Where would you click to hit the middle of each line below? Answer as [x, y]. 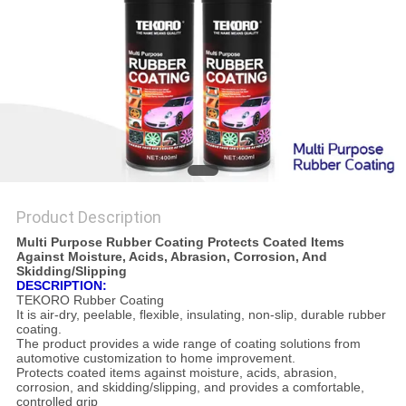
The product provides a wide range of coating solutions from [188, 344]
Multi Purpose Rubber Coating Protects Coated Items [180, 242]
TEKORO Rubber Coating [90, 300]
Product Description [88, 217]
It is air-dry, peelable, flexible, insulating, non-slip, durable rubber [201, 315]
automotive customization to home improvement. [155, 358]
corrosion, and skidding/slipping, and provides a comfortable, [190, 387]
